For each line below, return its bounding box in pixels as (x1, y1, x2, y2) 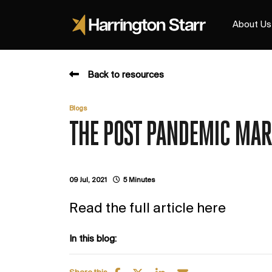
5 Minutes (123, 177, 155, 184)
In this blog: (69, 234, 117, 244)
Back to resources (87, 70, 164, 80)
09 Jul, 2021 (69, 177, 107, 184)
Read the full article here (69, 202, 226, 216)
